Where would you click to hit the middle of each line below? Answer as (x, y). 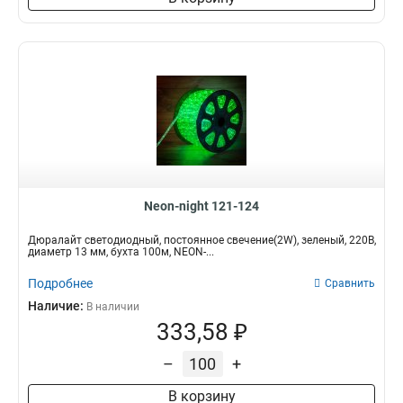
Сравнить (350, 283)
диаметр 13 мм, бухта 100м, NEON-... (121, 252)
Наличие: (57, 306)
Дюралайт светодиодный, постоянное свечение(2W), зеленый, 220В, (202, 240)
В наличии (113, 307)
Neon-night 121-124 (201, 206)
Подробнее (60, 283)
